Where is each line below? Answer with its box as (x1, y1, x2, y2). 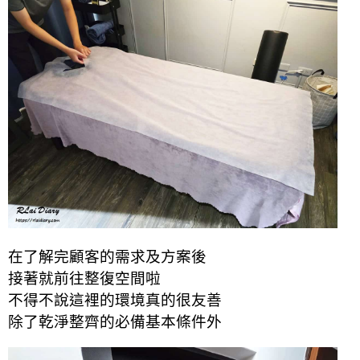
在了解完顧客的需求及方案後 (8, 247, 207, 265)
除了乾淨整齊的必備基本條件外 (8, 313, 222, 330)
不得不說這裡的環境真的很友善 (8, 291, 222, 309)
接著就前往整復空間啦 (8, 269, 161, 287)
